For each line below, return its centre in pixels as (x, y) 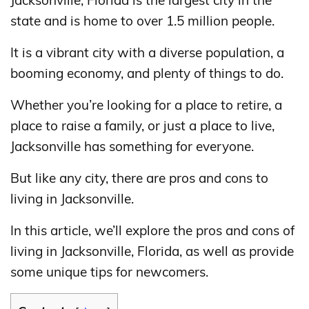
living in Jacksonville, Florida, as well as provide (152, 251)
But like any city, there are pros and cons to (139, 178)
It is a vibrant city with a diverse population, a (147, 52)
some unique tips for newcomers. (109, 272)
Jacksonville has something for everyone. (132, 146)
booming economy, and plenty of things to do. (147, 73)
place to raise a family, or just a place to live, (142, 126)
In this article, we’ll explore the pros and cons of (152, 230)
